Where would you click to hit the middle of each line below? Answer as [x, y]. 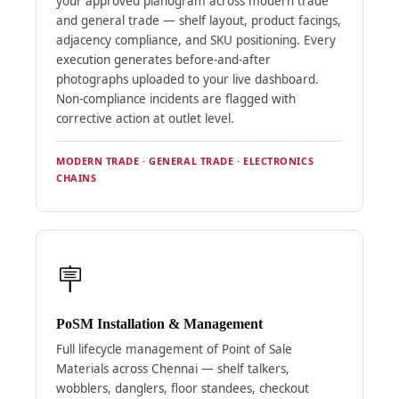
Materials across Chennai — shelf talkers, [172, 368]
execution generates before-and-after [163, 59]
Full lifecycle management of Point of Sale [174, 349]
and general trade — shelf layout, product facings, [198, 20]
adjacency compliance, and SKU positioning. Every [195, 40]
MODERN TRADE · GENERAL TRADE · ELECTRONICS [185, 160]
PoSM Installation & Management [159, 323]
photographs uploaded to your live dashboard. [187, 79]
